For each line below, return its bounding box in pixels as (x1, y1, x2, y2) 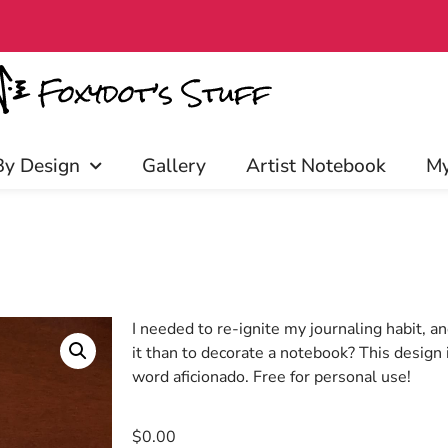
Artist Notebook (246, 153, 386, 179)
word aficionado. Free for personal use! (132, 366, 411, 388)
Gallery (142, 153, 206, 179)
